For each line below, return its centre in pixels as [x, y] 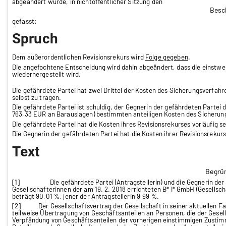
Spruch [35, 39]
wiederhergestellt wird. [47, 74]
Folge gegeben [167, 57]
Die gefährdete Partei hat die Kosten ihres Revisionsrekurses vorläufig [116, 124]
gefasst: [25, 21]
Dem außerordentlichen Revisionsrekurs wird [79, 57]
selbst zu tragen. [37, 98]
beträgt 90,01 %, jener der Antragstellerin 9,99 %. [86, 196]
